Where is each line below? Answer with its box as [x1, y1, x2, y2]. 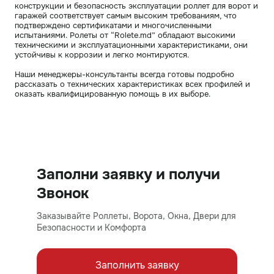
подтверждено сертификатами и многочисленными [15, 20, 212, 31]
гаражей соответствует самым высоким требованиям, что [15, 10, 237, 21]
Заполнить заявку [95, 259, 179, 272]
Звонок [37, 184, 89, 202]
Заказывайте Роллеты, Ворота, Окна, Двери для [37, 210, 235, 221]
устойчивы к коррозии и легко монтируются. [15, 50, 189, 60]
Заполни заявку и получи [37, 165, 220, 183]
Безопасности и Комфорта [37, 222, 146, 233]
